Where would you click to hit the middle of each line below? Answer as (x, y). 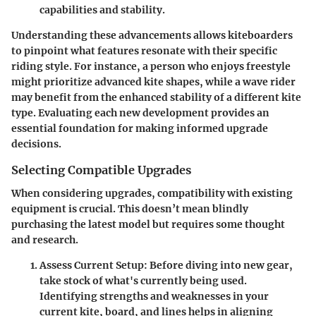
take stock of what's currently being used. (143, 280)
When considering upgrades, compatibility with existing (152, 193)
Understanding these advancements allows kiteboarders (152, 36)
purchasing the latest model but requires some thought (148, 224)
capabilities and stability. (102, 10)
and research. (45, 239)
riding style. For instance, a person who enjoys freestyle (151, 67)
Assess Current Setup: (93, 265)
